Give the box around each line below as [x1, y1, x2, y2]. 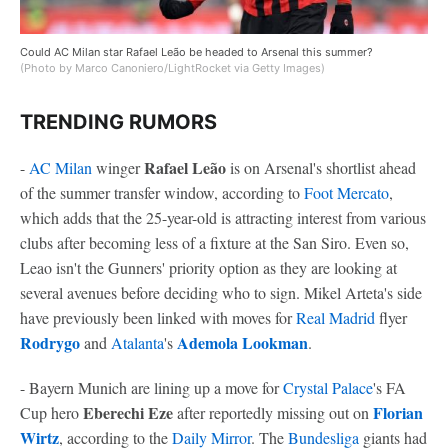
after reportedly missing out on [173, 401, 373, 423]
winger [92, 156, 144, 178]
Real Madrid [296, 306, 375, 328]
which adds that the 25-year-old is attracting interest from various [20, 206, 426, 228]
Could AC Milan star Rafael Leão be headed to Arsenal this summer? [20, 44, 376, 59]
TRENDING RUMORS [20, 109, 217, 134]
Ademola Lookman [177, 330, 308, 354]
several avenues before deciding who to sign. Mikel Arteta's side [20, 281, 422, 303]
